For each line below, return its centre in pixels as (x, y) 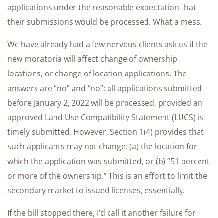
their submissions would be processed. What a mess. (105, 22)
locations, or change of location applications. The (97, 73)
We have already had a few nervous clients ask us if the (108, 44)
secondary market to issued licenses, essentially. (96, 190)
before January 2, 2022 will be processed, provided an (105, 102)
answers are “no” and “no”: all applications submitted (105, 88)
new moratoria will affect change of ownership (92, 59)
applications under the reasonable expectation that (102, 7)
